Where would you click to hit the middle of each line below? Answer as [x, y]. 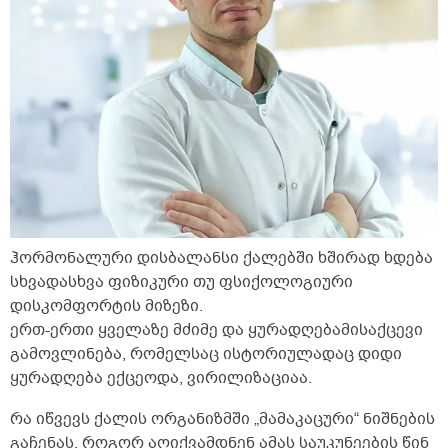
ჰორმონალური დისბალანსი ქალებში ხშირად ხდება [221, 258]
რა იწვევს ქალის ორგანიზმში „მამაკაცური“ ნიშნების [222, 419]
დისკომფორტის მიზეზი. [106, 306]
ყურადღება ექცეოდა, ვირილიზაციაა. [161, 378]
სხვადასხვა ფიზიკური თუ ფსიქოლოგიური [181, 282]
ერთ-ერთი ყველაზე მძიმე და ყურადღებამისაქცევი [216, 330]
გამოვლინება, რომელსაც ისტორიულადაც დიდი [206, 354]
